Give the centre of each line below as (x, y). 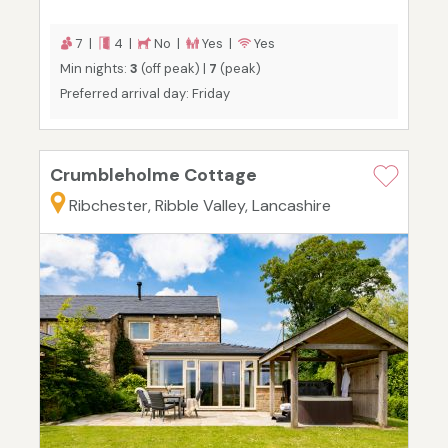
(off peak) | (173, 69)
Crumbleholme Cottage (153, 175)
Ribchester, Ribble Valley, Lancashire (200, 206)
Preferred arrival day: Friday (145, 94)
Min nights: (95, 69)
